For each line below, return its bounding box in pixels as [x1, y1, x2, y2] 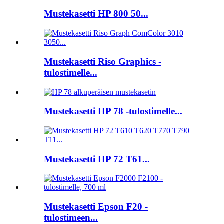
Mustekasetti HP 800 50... [44, 8, 148, 19]
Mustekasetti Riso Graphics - [44, 56, 161, 67]
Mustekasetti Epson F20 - [44, 201, 148, 212]
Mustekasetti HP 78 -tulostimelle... [44, 106, 182, 117]
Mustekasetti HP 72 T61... [44, 153, 150, 164]
